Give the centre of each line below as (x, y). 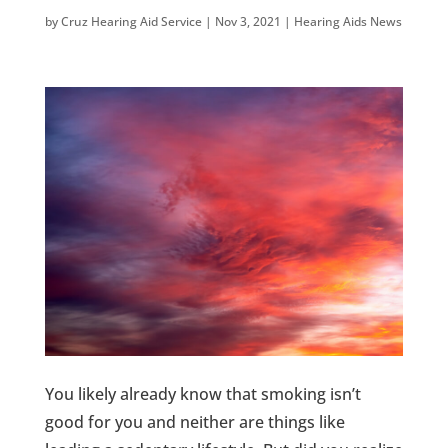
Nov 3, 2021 (247, 21)
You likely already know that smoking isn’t (202, 393)
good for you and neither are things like (194, 421)
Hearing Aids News (347, 21)
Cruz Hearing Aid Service (131, 21)
